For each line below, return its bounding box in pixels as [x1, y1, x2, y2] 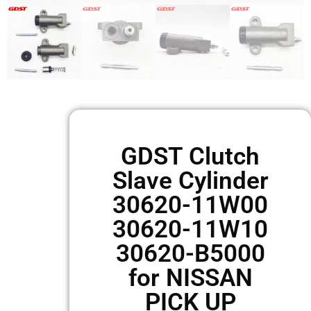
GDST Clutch [121, 142, 260, 171]
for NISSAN [128, 264, 253, 292]
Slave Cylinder [112, 167, 269, 195]
